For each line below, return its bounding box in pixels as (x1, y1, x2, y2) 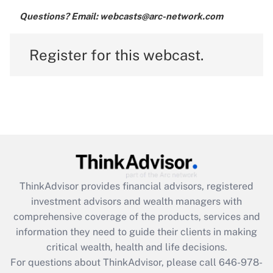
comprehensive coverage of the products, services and (13, 210, 260, 222)
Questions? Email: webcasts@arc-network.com (19, 11, 223, 22)
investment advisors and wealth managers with (31, 195, 242, 207)
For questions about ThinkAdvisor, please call (10, 256, 219, 268)
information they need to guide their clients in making (16, 225, 257, 238)
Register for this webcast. (29, 46, 204, 64)
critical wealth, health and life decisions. (46, 241, 227, 253)
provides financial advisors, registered (81, 180, 253, 192)
